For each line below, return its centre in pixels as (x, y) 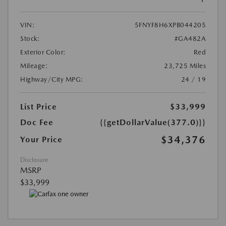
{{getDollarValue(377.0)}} (153, 123)
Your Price (41, 140)
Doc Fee (37, 123)
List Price (39, 107)
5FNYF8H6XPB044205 (170, 25)
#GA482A (190, 39)
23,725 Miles (185, 66)
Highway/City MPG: (52, 80)
